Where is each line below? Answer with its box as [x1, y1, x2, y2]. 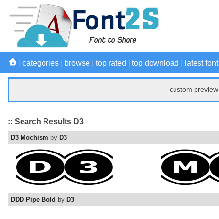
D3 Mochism [11, 134, 48, 142]
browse [65, 59, 90, 67]
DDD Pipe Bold [11, 196, 56, 204]
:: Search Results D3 [8, 117, 84, 126]
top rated [96, 59, 126, 67]
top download [132, 59, 179, 67]
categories [22, 59, 59, 67]
